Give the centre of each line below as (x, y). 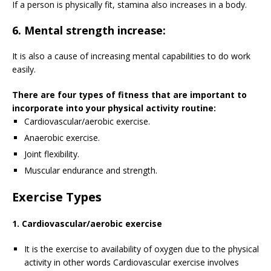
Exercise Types (57, 197)
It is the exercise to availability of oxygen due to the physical (142, 249)
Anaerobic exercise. (62, 137)
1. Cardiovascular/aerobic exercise (87, 223)
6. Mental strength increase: (89, 30)
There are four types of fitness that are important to (129, 94)
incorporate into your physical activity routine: (114, 108)
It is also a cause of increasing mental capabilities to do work (131, 56)
